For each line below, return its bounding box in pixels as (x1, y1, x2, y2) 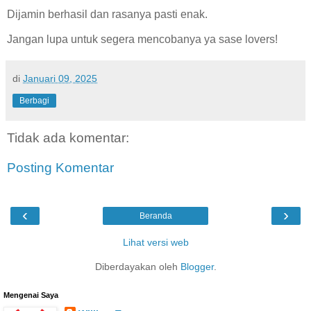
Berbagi (19, 95, 49, 106)
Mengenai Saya (3, 290, 58, 299)
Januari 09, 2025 (23, 72, 97, 84)
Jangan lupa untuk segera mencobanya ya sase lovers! (7, 33, 278, 45)
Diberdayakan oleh (94, 260, 180, 272)
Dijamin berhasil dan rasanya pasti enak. (7, 8, 208, 20)
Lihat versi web (122, 236, 189, 248)
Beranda (139, 210, 172, 221)
